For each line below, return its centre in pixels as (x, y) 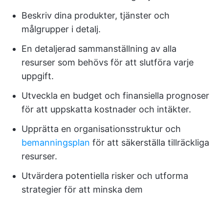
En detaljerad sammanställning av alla (99, 48)
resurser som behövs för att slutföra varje (108, 62)
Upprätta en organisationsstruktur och (101, 129)
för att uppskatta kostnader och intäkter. (106, 109)
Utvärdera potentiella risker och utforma (105, 175)
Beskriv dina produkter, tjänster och (96, 15)
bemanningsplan (56, 142)
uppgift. (38, 76)
